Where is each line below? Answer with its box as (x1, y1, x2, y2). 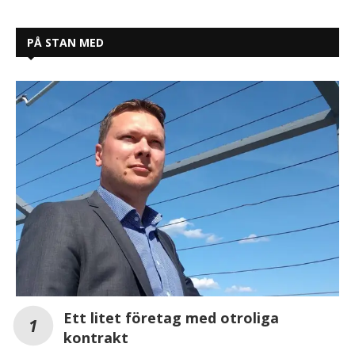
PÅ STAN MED (27, 35, 104, 51)
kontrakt (63, 328, 128, 348)
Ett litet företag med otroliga (63, 308, 279, 328)
